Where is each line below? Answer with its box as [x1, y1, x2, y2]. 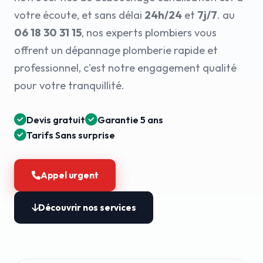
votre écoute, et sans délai [14, 8, 144, 22]
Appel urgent [40, 170, 99, 181]
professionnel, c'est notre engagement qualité [14, 61, 237, 75]
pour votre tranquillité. [14, 79, 124, 92]
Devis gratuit [26, 114, 85, 126]
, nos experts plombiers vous [82, 26, 217, 39]
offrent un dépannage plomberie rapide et [14, 43, 218, 57]
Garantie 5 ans [97, 114, 163, 126]
